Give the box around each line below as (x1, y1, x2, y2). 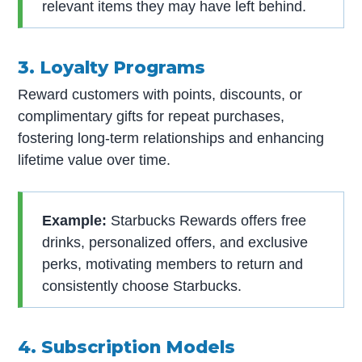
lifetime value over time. (18, 151, 171, 168)
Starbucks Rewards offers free (107, 212, 307, 229)
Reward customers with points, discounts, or (18, 86, 303, 103)
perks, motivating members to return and (42, 255, 304, 272)
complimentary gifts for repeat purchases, (18, 107, 285, 124)
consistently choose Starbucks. (42, 277, 242, 294)
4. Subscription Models (18, 335, 236, 357)
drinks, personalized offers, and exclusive (42, 234, 309, 250)
